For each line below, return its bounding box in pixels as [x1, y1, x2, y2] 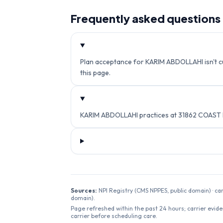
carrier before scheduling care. [71, 212, 157, 220]
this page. [80, 68, 111, 77]
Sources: [71, 187, 97, 194]
